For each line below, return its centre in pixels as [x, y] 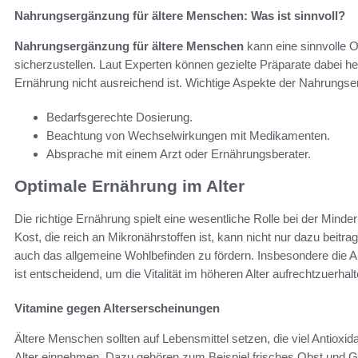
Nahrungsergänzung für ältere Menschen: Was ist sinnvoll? [180, 15]
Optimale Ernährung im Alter [129, 186]
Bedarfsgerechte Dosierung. [119, 117]
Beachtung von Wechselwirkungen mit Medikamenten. [188, 135]
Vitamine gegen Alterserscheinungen [117, 308]
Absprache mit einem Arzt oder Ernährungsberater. [179, 153]
